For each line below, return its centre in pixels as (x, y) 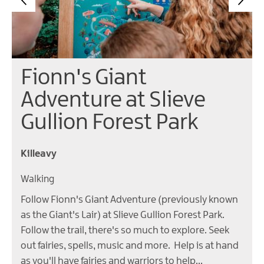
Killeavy (39, 154)
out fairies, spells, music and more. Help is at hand (130, 246)
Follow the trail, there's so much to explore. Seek (125, 231)
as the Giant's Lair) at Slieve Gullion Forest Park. (123, 215)
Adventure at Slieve (113, 101)
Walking (37, 180)
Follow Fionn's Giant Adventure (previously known (129, 200)
